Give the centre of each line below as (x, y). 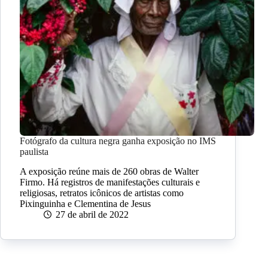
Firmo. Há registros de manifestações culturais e (110, 182)
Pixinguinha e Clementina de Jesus (85, 204)
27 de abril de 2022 (92, 215)
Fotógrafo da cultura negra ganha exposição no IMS (118, 141)
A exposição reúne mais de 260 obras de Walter (109, 172)
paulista (34, 152)
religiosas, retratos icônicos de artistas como (102, 193)
